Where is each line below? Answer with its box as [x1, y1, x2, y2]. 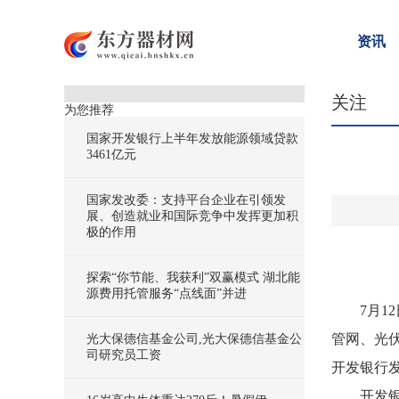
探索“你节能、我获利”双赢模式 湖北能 [86, 271, 300, 284]
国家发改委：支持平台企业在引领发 [86, 193, 286, 207]
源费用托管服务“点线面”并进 [86, 287, 247, 300]
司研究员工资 [86, 348, 161, 362]
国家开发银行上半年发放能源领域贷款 [86, 132, 298, 145]
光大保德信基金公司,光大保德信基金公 [86, 332, 302, 346]
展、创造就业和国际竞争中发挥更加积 [86, 209, 298, 223]
